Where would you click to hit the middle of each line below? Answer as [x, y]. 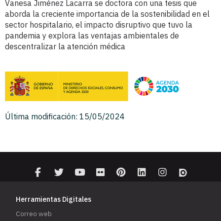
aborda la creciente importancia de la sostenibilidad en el [107, 14]
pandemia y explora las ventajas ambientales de [92, 36]
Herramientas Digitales [54, 200]
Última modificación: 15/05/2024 [65, 117]
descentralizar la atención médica [65, 47]
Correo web [34, 214]
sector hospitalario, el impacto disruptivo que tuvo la [99, 25]
